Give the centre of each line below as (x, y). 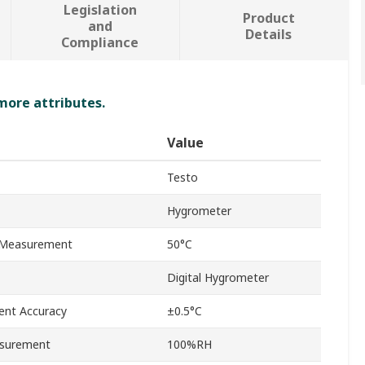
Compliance (100, 43)
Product (268, 18)
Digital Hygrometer (218, 278)
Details (269, 35)
